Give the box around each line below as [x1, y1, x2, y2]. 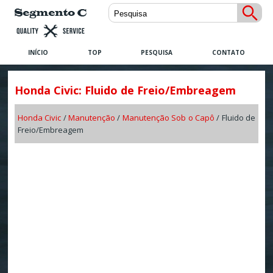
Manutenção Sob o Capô [122, 112, 214, 124]
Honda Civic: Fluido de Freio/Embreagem [14, 83, 236, 98]
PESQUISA [141, 48, 173, 57]
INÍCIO [27, 48, 48, 57]
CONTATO [212, 48, 246, 57]
